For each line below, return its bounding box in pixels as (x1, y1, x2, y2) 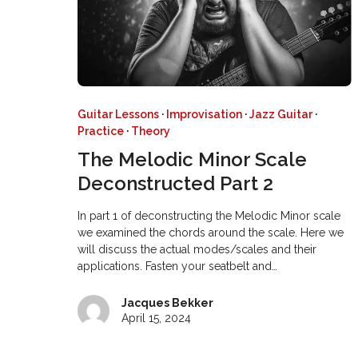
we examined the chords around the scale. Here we (78, 226, 344, 240)
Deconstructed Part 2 (78, 172, 274, 196)
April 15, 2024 (121, 312, 192, 325)
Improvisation (166, 108, 243, 121)
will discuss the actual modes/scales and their (78, 243, 317, 257)
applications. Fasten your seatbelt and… (78, 260, 278, 273)
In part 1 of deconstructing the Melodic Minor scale (78, 209, 341, 223)
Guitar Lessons (78, 108, 160, 121)
